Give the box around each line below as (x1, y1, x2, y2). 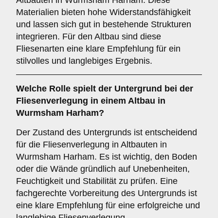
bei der (162, 84, 193, 93)
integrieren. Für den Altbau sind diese (16, 32, 161, 41)
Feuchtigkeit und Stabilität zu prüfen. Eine (16, 176, 178, 186)
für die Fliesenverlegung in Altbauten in (16, 140, 167, 149)
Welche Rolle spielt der (16, 84, 114, 93)
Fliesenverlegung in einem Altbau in (16, 96, 165, 106)
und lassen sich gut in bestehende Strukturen (16, 19, 191, 29)
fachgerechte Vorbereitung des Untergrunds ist (16, 188, 197, 198)
